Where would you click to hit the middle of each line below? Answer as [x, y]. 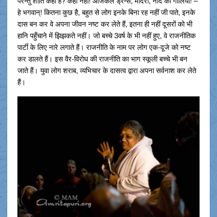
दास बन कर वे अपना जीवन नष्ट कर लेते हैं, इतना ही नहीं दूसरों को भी [105, 24]
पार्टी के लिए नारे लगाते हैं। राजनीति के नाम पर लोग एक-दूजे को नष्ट [104, 47]
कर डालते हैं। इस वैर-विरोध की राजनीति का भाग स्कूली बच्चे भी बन [102, 59]
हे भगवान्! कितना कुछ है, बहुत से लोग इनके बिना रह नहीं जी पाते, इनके [106, 12]
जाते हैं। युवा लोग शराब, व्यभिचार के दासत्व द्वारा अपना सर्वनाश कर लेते [107, 70]
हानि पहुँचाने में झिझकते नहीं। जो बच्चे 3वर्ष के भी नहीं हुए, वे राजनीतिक [106, 35]
